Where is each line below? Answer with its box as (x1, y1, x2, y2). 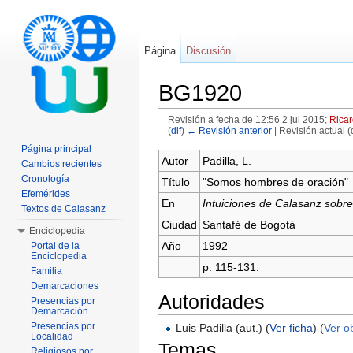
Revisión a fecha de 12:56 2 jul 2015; (167, 114, 329, 125)
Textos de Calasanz (21, 203, 106, 214)
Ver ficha (269, 321, 314, 334)
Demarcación (31, 306, 88, 317)
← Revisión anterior (186, 125, 272, 136)
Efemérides (21, 188, 70, 199)
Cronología (21, 173, 69, 184)
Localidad (31, 331, 73, 342)
